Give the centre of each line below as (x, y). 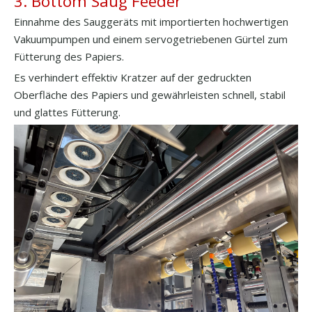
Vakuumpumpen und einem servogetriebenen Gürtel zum (151, 39)
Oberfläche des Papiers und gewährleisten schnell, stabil (150, 94)
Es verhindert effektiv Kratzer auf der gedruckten (133, 77)
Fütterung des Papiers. (69, 56)
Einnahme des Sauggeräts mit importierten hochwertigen (151, 21)
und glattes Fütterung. (67, 112)
